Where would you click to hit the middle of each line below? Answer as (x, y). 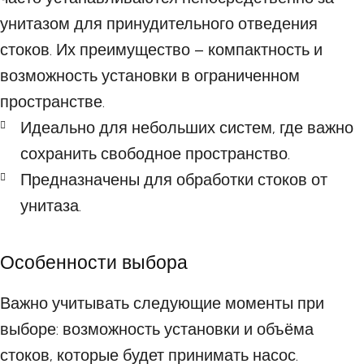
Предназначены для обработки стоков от (174, 180)
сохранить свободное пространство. (155, 154)
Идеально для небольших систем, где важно (187, 128)
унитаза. (51, 206)
